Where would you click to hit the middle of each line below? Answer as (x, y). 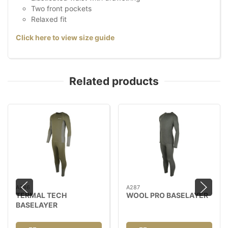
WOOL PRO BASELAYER (167, 195)
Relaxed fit (49, 19)
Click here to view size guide (65, 38)
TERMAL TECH (41, 195)
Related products (114, 81)
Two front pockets (61, 9)
